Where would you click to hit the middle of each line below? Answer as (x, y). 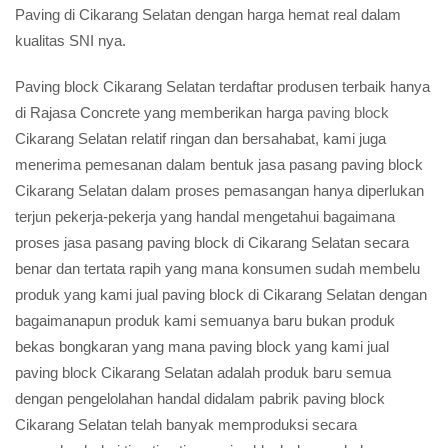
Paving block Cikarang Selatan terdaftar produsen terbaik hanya (222, 86)
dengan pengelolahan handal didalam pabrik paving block (200, 398)
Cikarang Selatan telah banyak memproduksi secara (186, 424)
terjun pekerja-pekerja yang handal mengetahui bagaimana (205, 216)
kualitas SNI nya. (70, 40)
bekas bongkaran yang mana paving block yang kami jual (202, 346)
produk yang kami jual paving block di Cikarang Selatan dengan (221, 294)
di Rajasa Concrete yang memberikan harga (161, 112)
